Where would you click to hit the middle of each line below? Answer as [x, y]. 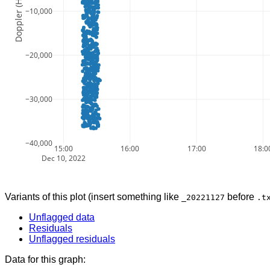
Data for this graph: [45, 259]
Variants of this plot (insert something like [93, 196]
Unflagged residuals [72, 239]
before [241, 196]
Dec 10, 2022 [64, 158]
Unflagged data [62, 217]
